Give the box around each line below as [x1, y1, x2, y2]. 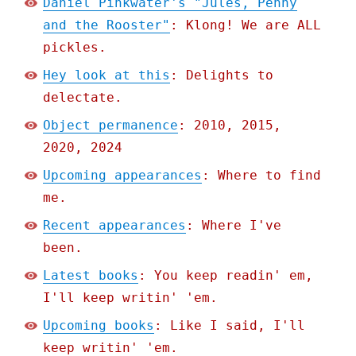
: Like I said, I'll [154, 318, 306, 334]
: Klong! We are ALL [170, 17, 322, 33]
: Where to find [202, 168, 322, 184]
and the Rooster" [43, 17, 171, 33]
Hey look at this [43, 68, 171, 83]
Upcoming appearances [43, 168, 203, 184]
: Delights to [170, 68, 274, 83]
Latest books [43, 268, 139, 284]
